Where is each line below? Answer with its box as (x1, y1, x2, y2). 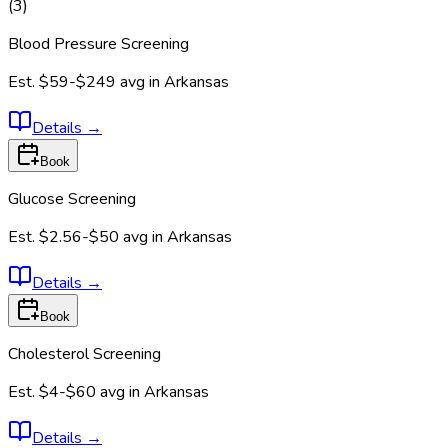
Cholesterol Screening (8, 342, 161, 365)
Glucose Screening (8, 187, 136, 210)
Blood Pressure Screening (8, 32, 189, 55)
